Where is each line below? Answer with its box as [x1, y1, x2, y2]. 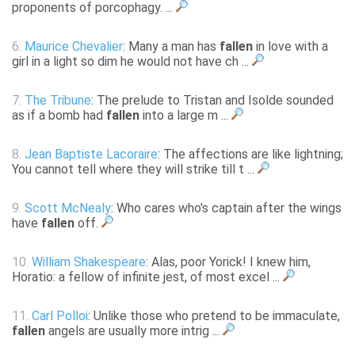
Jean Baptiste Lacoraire [25, 147, 158, 162]
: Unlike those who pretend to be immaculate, [88, 308, 340, 324]
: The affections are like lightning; [158, 147, 343, 162]
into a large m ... [139, 108, 231, 124]
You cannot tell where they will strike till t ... [12, 162, 258, 177]
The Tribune [25, 93, 91, 109]
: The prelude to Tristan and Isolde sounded [91, 93, 334, 109]
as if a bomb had [12, 108, 106, 124]
